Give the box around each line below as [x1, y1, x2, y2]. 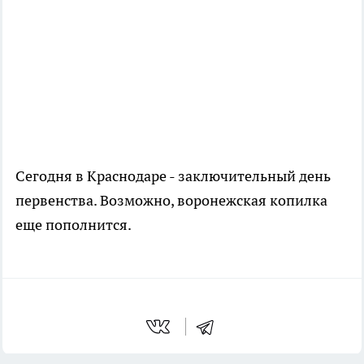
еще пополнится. [15, 214, 132, 234]
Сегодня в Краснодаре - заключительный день [15, 166, 331, 185]
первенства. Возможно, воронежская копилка [15, 190, 327, 210]
